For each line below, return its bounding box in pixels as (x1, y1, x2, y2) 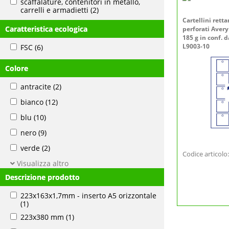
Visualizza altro (15, 158, 68, 168)
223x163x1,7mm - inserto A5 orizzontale (20, 191, 156, 200)
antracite (20, 82, 51, 91)
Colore (5, 63, 28, 73)
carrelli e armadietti (20, 5, 88, 15)
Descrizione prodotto (5, 172, 80, 182)
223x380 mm (20, 212, 64, 222)
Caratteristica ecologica (5, 24, 87, 34)
